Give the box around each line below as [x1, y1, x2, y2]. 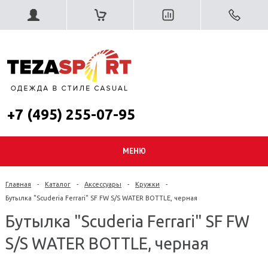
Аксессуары [84, 181, 121, 188]
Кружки [135, 181, 160, 188]
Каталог [45, 181, 71, 188]
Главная [5, 181, 31, 188]
